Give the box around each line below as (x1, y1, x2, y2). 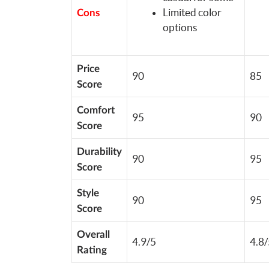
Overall (76, 229, 110, 240)
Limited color (162, 6, 222, 18)
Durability (76, 146, 122, 157)
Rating (76, 244, 107, 255)
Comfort (76, 104, 115, 115)
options (162, 21, 198, 33)
